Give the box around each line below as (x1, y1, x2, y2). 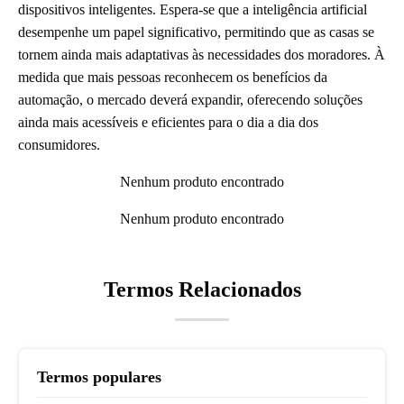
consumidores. (18, 137, 100, 153)
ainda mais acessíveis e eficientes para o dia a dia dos (18, 115, 318, 131)
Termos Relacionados (103, 278, 301, 302)
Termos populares (37, 368, 161, 387)
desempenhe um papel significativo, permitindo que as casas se (18, 24, 374, 41)
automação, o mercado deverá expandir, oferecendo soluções (18, 92, 363, 108)
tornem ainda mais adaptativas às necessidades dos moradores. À (18, 47, 385, 63)
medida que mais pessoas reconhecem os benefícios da (18, 69, 327, 86)
